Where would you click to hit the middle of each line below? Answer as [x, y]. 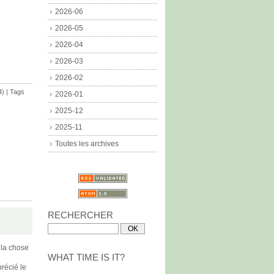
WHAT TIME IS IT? [86, 257]
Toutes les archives [87, 144]
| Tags [14, 91]
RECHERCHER [80, 215]
